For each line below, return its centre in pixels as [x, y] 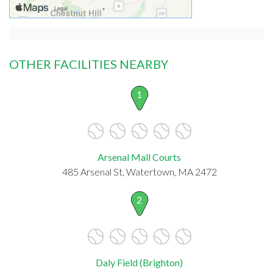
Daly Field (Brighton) [139, 262]
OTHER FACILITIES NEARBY [89, 64]
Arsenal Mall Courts [139, 157]
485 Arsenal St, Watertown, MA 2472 [139, 171]
